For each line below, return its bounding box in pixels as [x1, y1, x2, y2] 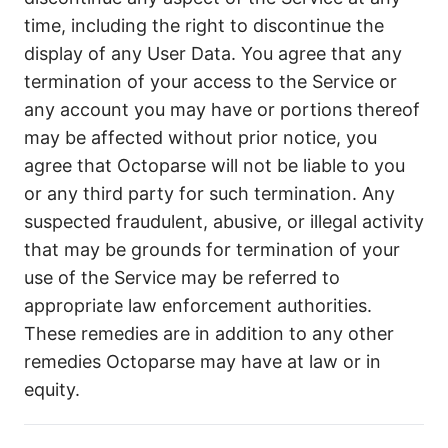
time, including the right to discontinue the [24, 15, 384, 36]
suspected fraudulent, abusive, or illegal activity [24, 211, 424, 232]
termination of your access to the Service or [24, 71, 397, 92]
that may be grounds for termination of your [24, 239, 400, 260]
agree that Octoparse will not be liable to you [24, 155, 405, 176]
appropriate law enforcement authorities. [24, 295, 372, 316]
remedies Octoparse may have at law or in [24, 351, 381, 372]
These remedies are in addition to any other [24, 323, 394, 344]
